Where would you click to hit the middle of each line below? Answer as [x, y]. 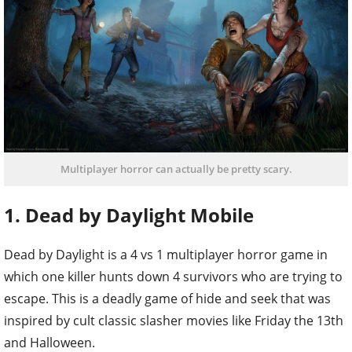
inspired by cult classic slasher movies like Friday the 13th [174, 320]
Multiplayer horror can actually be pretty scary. [176, 169]
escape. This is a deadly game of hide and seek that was [167, 298]
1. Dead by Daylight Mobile [129, 214]
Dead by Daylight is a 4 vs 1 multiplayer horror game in [166, 254]
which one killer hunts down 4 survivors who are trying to [173, 276]
